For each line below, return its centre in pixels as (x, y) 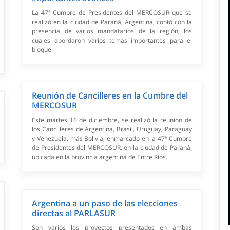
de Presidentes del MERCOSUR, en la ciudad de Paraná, (112, 148)
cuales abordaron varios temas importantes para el (112, 41)
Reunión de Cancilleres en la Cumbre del (110, 96)
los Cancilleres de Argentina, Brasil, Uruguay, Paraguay (112, 129)
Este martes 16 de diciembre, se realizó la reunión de (112, 120)
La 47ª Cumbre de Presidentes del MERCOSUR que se (112, 13)
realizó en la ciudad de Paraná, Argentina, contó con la (112, 22)
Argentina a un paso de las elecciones (105, 204)
